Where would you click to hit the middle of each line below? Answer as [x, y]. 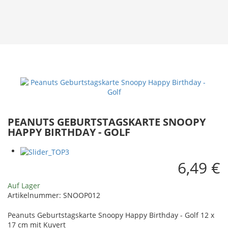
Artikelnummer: [35, 195]
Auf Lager [24, 186]
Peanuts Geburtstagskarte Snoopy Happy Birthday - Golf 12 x [111, 215]
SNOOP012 [82, 195]
